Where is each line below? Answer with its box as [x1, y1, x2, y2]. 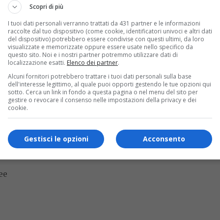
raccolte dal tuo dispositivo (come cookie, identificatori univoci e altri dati [8, 27, 212, 35]
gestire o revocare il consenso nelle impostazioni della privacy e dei [8, 96, 196, 104]
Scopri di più [29, 2, 63, 11]
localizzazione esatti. [8, 58, 67, 67]
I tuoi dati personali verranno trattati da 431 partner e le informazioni [8, 19, 200, 27]
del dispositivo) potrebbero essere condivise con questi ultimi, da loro [8, 35, 204, 43]
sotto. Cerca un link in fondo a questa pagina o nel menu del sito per [8, 88, 198, 96]
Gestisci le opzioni [24, 134, 88, 143]
